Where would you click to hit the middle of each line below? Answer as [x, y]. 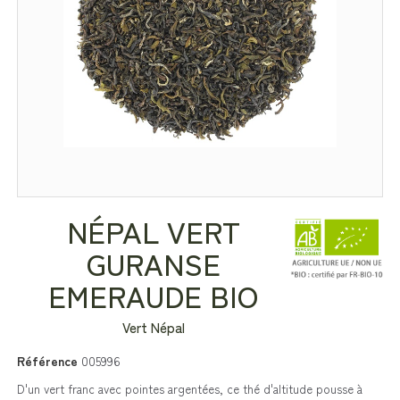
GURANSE [153, 264]
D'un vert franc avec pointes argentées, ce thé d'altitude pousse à [189, 389]
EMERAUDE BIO [154, 296]
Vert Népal [153, 328]
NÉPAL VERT [153, 232]
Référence [47, 361]
